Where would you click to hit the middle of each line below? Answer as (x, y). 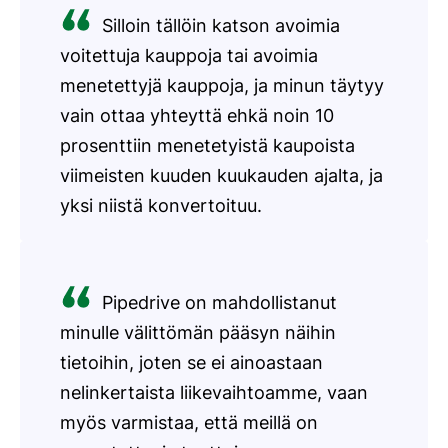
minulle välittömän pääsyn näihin (198, 333)
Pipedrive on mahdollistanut (219, 303)
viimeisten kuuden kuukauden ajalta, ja (221, 176)
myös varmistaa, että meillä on (189, 423)
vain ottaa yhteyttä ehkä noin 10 (197, 116)
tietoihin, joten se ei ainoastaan (191, 363)
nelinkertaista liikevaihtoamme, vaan (214, 393)
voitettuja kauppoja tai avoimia (189, 56)
